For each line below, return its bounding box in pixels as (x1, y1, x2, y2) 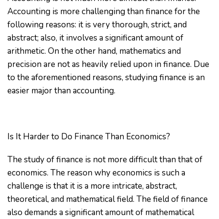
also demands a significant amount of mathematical (7, 207, 194, 218)
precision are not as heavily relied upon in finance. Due (7, 59, 209, 70)
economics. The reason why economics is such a (7, 167, 185, 178)
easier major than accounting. (7, 85, 115, 96)
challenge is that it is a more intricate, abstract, (7, 180, 177, 192)
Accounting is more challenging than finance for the (7, 6, 200, 17)
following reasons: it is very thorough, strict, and (7, 19, 187, 30)
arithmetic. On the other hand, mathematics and (7, 45, 181, 57)
